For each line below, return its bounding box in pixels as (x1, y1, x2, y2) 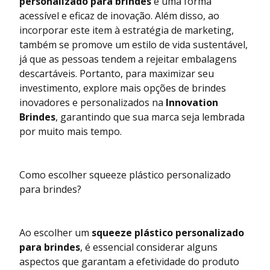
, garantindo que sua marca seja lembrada (55, 110, 245, 124)
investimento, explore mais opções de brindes (19, 81, 226, 95)
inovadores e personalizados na (19, 96, 166, 110)
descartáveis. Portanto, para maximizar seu (19, 67, 214, 81)
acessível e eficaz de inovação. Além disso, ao (19, 9, 219, 23)
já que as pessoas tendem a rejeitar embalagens (19, 52, 237, 66)
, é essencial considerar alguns (80, 240, 218, 254)
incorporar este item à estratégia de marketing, (19, 24, 234, 37)
